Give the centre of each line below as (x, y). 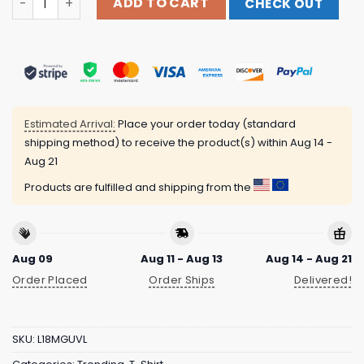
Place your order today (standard (206, 124)
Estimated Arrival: (70, 124)
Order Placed (50, 280)
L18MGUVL (62, 339)
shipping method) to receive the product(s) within (157, 143)
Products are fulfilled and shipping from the (139, 188)
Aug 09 (32, 258)
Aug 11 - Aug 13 (182, 258)
